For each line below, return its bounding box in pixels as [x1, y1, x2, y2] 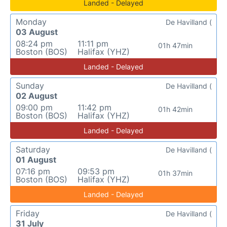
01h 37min [158, 169, 193, 177]
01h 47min [158, 41, 193, 50]
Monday [16, 17, 47, 27]
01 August [16, 155, 56, 165]
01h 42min [158, 105, 193, 113]
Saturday [16, 144, 50, 155]
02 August [16, 91, 57, 101]
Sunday [16, 81, 44, 91]
